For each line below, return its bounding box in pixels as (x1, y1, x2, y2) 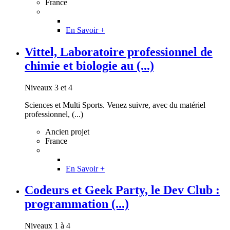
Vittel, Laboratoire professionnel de (25, 45, 213, 59)
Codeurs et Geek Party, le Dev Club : (25, 183, 220, 197)
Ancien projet (45, 127, 89, 136)
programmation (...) (25, 197, 129, 211)
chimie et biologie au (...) (25, 59, 154, 72)
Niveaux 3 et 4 (25, 83, 72, 92)
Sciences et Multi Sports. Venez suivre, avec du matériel (25, 100, 205, 109)
